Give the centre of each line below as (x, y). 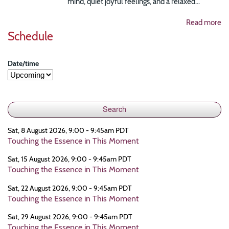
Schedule (30, 37)
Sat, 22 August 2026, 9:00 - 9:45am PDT (70, 188)
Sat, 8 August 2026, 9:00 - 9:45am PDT (68, 131)
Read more (204, 22)
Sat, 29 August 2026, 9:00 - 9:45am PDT (70, 217)
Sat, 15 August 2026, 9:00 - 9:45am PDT (69, 159)
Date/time (23, 63)
